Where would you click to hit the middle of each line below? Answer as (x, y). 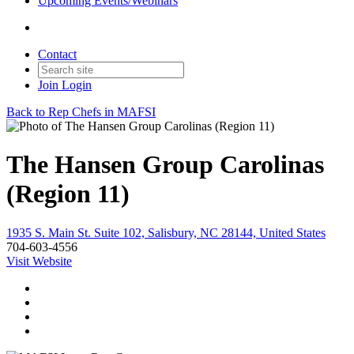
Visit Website (39, 261)
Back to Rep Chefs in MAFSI (81, 112)
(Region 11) (68, 194)
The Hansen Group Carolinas (165, 165)
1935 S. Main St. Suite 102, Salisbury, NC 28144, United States (166, 232)
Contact (57, 54)
